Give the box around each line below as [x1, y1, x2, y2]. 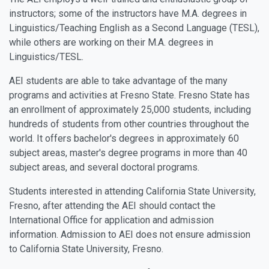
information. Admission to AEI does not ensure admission [9, 229, 250, 240]
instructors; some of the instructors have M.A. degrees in [9, 8, 247, 19]
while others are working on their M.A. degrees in [9, 37, 213, 48]
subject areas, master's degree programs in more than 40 [9, 147, 247, 159]
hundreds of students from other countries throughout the [9, 118, 249, 130]
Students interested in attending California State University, [9, 186, 256, 197]
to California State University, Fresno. [9, 243, 163, 255]
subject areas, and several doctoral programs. [9, 162, 199, 173]
